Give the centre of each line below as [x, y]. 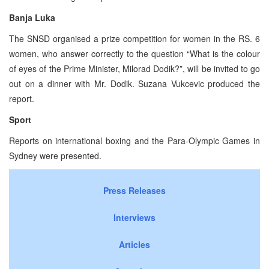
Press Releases [134, 190]
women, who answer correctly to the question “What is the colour [134, 53]
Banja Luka [32, 17]
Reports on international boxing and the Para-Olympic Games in [134, 140]
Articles [134, 244]
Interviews [134, 217]
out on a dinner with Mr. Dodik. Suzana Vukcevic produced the [134, 83]
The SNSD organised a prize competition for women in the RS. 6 [134, 38]
